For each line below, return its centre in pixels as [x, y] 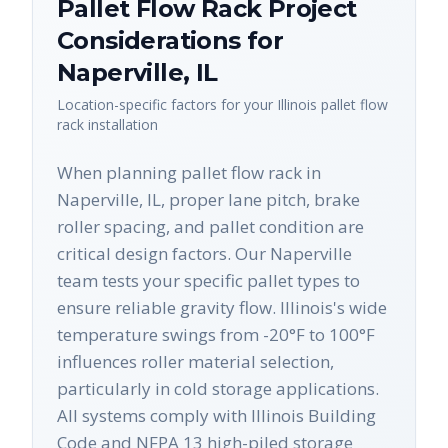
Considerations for [170, 40]
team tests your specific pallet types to [208, 280]
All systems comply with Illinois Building [216, 415]
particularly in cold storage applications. [218, 388]
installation [121, 124]
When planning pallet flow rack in [189, 172]
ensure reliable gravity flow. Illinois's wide [222, 307]
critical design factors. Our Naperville [204, 253]
